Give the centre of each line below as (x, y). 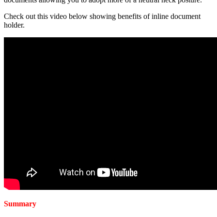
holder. (14, 25)
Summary (20, 204)
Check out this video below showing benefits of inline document (102, 16)
